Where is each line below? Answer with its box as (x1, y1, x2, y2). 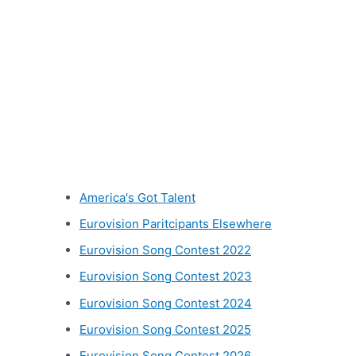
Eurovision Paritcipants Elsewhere (79, 215, 272, 231)
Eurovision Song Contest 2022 (79, 242, 251, 258)
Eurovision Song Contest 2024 (79, 295, 252, 311)
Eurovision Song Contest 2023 (79, 269, 252, 284)
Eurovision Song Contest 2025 (79, 321, 251, 337)
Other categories (47, 146, 215, 172)
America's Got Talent (79, 189, 195, 205)
